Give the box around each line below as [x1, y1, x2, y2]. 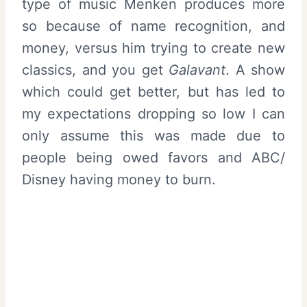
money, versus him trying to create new [22, 39, 285, 56]
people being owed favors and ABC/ [22, 149, 285, 166]
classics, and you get [22, 61, 169, 78]
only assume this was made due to [22, 127, 285, 144]
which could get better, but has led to [22, 83, 285, 100]
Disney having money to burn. [22, 171, 216, 188]
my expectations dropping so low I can [22, 105, 285, 122]
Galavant [169, 61, 225, 78]
